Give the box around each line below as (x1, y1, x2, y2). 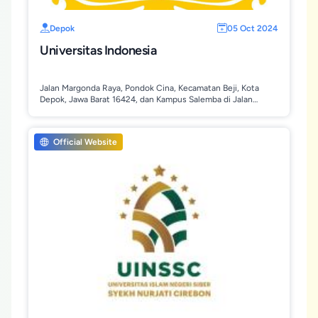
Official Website (51, 137, 117, 147)
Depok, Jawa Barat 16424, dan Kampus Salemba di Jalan (40, 94, 253, 104)
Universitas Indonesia (40, 43, 157, 58)
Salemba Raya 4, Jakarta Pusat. (40, 106, 158, 116)
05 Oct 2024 (227, 23, 278, 33)
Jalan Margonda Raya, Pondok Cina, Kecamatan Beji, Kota (40, 83, 259, 93)
